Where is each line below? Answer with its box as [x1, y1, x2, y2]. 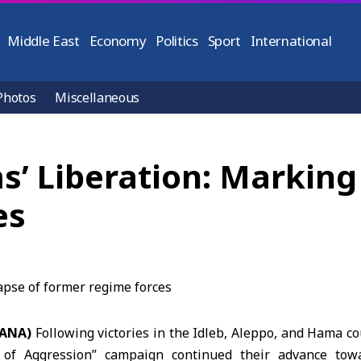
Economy [89, 31, 147, 50]
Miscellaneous [55, 89, 140, 106]
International [250, 31, 332, 50]
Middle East [7, 31, 80, 50]
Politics [156, 31, 198, 50]
